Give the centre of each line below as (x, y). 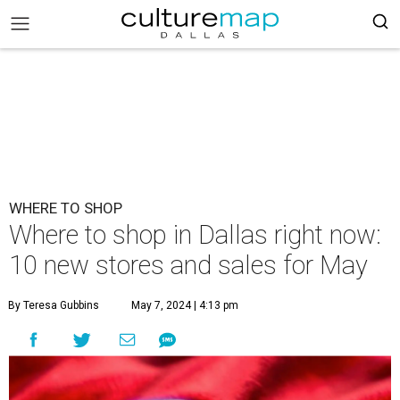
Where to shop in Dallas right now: (195, 235)
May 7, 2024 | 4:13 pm (185, 305)
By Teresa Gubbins (54, 305)
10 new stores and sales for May (188, 265)
